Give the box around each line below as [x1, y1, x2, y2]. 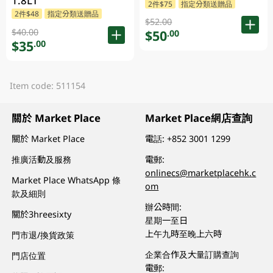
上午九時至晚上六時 [145, 227, 222, 239]
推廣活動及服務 [12, 153, 72, 165]
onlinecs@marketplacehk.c [145, 166, 257, 179]
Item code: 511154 [9, 79, 85, 91]
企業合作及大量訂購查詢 [145, 248, 239, 260]
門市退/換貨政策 [12, 229, 75, 241]
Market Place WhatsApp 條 [12, 174, 121, 186]
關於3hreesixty [12, 208, 72, 220]
